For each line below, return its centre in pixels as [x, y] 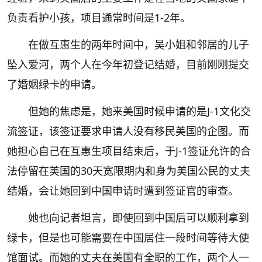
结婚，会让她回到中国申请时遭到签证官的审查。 [123, 190]
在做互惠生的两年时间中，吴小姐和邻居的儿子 [139, 44]
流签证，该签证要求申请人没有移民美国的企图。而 [128, 131]
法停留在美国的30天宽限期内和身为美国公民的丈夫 [129, 170]
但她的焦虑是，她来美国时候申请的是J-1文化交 [139, 111]
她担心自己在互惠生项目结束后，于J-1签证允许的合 [129, 151]
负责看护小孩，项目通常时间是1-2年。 [99, 17]
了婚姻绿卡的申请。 [54, 84]
